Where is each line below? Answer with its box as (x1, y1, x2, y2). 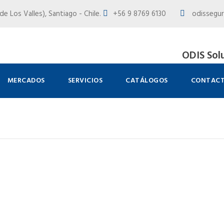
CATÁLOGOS (125, 75, 168, 86)
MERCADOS (7, 75, 45, 86)
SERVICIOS (67, 75, 102, 86)
